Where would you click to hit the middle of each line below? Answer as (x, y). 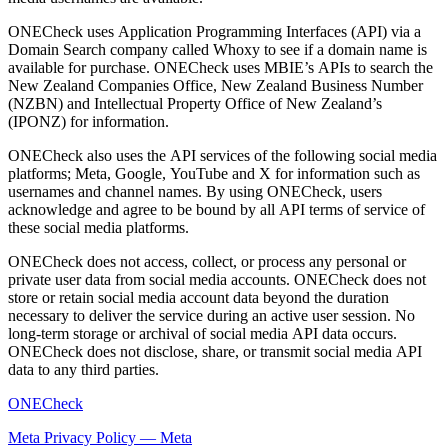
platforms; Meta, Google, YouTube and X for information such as (214, 174)
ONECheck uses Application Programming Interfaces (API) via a (214, 32)
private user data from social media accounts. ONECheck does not (217, 280)
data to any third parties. (83, 370)
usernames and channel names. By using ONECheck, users (195, 192)
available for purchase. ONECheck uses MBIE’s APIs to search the (220, 68)
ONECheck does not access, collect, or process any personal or (207, 262)
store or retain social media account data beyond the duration (198, 298)
